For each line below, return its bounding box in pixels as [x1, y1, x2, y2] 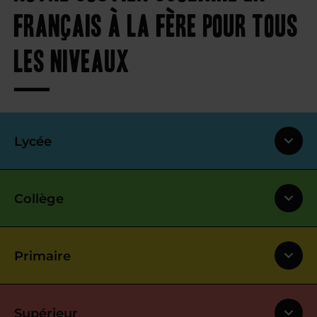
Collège [14, 191, 64, 207]
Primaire [14, 248, 71, 264]
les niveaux [14, 42, 129, 76]
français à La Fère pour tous [14, 7, 299, 40]
